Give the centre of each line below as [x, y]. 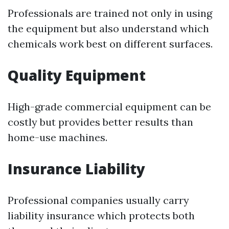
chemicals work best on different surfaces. [110, 44]
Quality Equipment [77, 75]
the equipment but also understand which [108, 28]
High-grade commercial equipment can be [109, 107]
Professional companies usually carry [98, 200]
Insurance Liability [76, 169]
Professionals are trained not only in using [110, 13]
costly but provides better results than [100, 122]
